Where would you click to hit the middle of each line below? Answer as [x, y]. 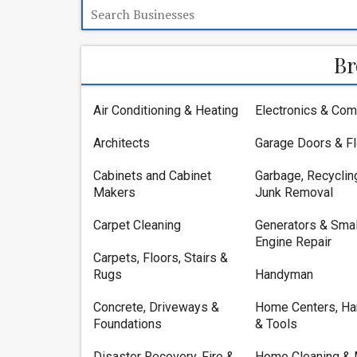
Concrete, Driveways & [156, 307]
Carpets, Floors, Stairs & [161, 258]
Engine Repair [293, 242]
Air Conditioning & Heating [166, 110]
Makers [114, 192]
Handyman [284, 275]
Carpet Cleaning [137, 225]
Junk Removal [294, 192]
